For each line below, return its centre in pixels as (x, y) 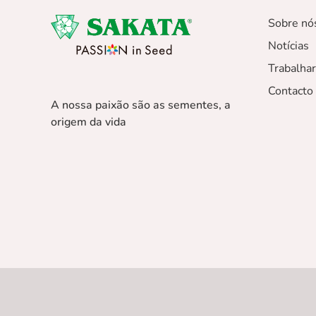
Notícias (288, 46)
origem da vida (89, 122)
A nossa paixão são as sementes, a (141, 105)
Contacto (290, 91)
